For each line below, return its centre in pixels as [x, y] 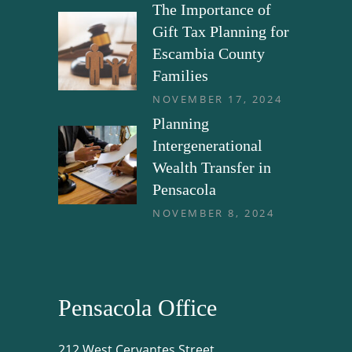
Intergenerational [207, 146]
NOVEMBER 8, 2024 [214, 213]
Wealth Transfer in [212, 168]
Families [180, 76]
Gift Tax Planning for [221, 32]
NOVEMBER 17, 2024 [218, 99]
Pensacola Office [137, 308]
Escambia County [209, 54]
